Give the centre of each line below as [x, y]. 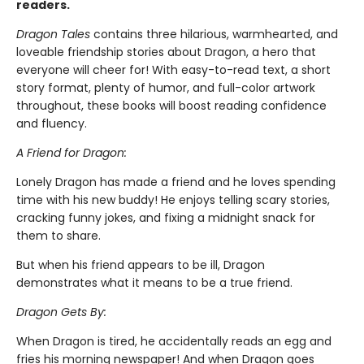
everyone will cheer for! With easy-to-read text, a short [173, 70]
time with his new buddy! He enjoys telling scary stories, [173, 200]
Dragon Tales [53, 34]
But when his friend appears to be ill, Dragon [141, 265]
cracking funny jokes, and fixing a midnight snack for [166, 218]
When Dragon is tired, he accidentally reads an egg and [174, 341]
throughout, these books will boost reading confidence [171, 106]
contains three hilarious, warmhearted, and [214, 34]
